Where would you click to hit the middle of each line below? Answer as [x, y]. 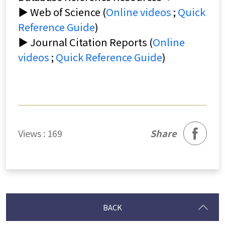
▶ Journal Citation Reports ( [85, 42]
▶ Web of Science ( [62, 12]
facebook [193, 125]
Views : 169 [40, 133]
